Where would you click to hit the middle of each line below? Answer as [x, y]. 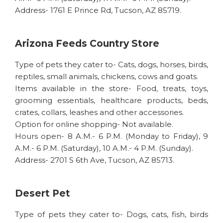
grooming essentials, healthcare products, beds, [111, 100]
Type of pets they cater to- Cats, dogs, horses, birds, [111, 64]
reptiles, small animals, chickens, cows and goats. [107, 76]
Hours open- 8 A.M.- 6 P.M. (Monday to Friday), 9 [111, 136]
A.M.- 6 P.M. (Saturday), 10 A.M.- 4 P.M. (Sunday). [104, 148]
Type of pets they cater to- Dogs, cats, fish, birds [111, 214]
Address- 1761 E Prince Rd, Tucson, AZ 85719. [98, 10]
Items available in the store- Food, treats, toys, [111, 88]
